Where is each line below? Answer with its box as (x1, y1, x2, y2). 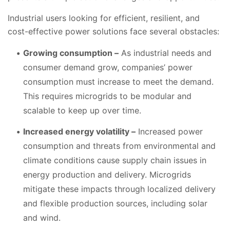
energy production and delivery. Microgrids (23, 169, 191, 180)
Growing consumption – (23, 48, 119, 59)
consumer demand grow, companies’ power (23, 62, 193, 73)
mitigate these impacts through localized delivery (23, 183, 216, 194)
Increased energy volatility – (23, 126, 136, 137)
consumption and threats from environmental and (23, 140, 216, 151)
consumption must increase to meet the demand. (23, 76, 214, 87)
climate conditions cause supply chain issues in (23, 155, 206, 165)
